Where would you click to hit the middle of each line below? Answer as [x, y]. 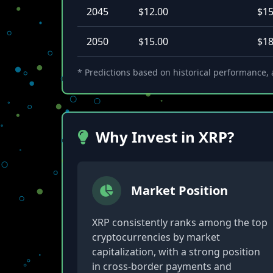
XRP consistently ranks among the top [179, 222]
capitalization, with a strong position [176, 252]
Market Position [179, 190]
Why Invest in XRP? [165, 137]
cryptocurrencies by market [156, 237]
